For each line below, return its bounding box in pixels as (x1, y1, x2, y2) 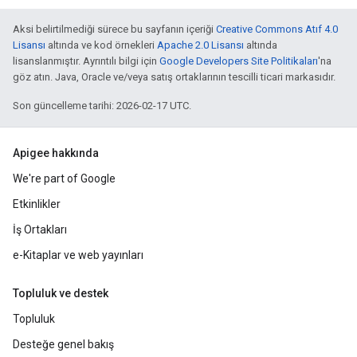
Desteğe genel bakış (13, 338, 114, 351)
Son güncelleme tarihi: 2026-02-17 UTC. (13, 100, 191, 112)
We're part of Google (13, 172, 116, 185)
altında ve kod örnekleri (45, 39, 157, 51)
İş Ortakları (13, 223, 67, 236)
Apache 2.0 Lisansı (157, 39, 244, 51)
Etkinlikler (13, 198, 61, 210)
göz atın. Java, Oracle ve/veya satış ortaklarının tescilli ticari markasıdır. (13, 71, 335, 83)
